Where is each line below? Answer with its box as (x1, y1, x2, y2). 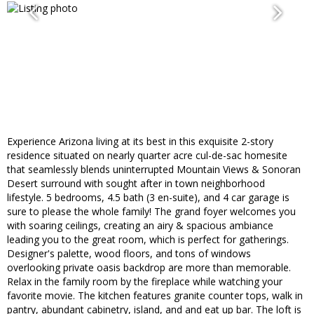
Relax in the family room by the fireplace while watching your (7, 275, 282, 289)
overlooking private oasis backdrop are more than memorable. (7, 261, 291, 275)
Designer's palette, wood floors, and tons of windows (7, 247, 251, 261)
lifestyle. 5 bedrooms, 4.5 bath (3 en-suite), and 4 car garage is (7, 191, 289, 205)
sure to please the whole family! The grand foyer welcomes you (7, 205, 296, 219)
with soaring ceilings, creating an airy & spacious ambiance (7, 219, 273, 233)
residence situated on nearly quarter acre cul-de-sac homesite (7, 149, 287, 163)
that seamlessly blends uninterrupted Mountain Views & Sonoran (7, 163, 301, 177)
